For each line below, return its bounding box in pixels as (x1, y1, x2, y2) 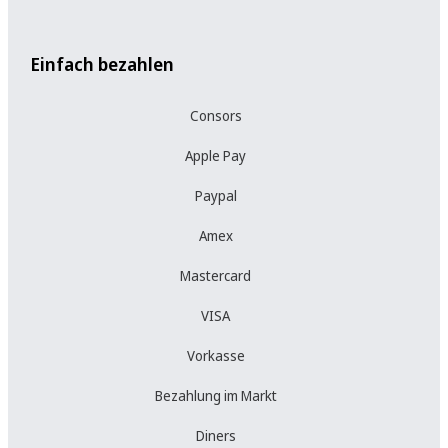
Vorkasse (186, 345, 245, 365)
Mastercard (180, 265, 252, 285)
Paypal (194, 185, 237, 205)
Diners (195, 425, 236, 445)
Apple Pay (185, 145, 247, 165)
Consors (189, 105, 242, 125)
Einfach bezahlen (29, 51, 174, 76)
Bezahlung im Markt (154, 385, 277, 405)
